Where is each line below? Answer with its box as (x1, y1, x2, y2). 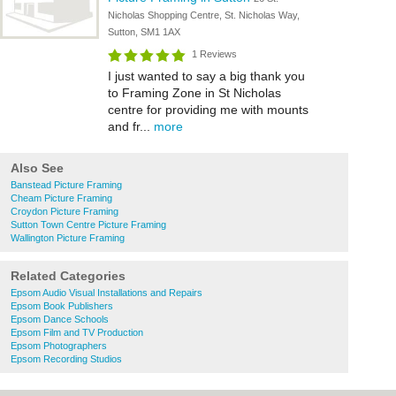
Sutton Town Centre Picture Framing (11, 219, 166, 230)
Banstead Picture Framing (11, 179, 122, 190)
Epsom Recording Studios (11, 354, 122, 364)
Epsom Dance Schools (11, 314, 109, 324)
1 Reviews (192, 49, 237, 59)
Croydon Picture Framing (11, 206, 118, 217)
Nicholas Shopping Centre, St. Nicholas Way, (108, 10, 300, 20)
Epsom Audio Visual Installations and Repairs (11, 287, 202, 298)
